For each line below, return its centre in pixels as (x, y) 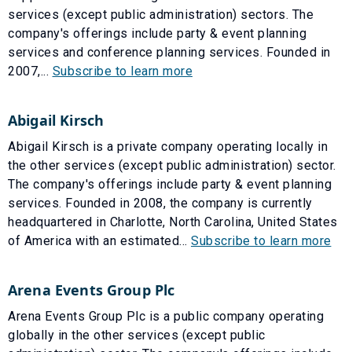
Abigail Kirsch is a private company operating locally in (168, 146)
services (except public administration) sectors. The (161, 14)
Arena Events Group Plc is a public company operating (166, 316)
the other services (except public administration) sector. (172, 165)
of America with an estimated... (99, 240)
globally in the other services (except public (137, 335)
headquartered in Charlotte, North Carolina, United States (173, 222)
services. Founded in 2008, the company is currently (160, 203)
